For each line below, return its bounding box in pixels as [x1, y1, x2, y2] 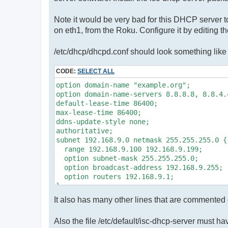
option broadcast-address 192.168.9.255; [56, 163, 223, 172]
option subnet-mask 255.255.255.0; [56, 154, 198, 162]
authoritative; [56, 126, 113, 135]
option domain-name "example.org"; [56, 80, 190, 89]
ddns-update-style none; [56, 117, 150, 126]
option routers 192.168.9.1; [56, 172, 174, 181]
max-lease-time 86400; [56, 108, 141, 117]
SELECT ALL [77, 67, 115, 75]
